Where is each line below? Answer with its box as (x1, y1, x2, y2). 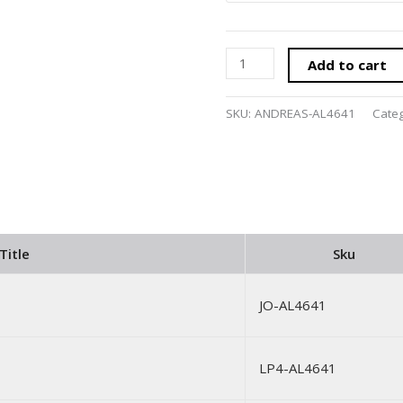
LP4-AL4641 (259, 359, 336, 377)
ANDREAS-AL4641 (255, 105, 355, 122)
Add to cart (308, 55, 388, 74)
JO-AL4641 (259, 296, 327, 314)
